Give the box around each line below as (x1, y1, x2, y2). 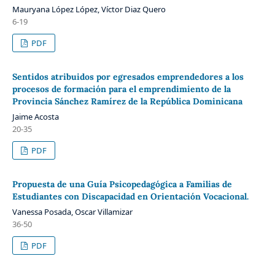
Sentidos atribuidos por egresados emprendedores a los (12, 71, 244, 82)
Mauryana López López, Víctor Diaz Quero (12, 3, 166, 15)
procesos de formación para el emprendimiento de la (12, 83, 231, 95)
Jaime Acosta (12, 110, 59, 122)
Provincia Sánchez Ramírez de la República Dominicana (12, 95, 242, 107)
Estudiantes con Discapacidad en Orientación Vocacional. (12, 190, 249, 202)
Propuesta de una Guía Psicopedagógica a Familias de (12, 178, 232, 190)
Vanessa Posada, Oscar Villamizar (12, 206, 133, 217)
